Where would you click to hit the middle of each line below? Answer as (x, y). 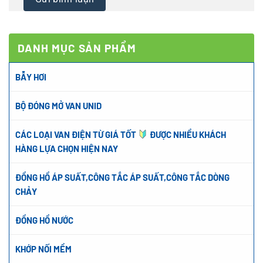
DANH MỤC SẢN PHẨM (77, 48)
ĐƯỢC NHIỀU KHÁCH (187, 134)
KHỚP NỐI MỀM (43, 249)
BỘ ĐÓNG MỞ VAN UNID (58, 105)
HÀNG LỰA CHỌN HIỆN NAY (67, 148)
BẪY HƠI (31, 77)
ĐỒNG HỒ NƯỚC (44, 220)
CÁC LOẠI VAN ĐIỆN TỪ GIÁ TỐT (77, 134)
